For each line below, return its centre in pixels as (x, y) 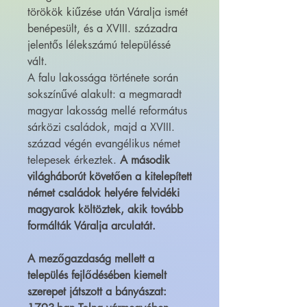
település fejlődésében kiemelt (97, 275)
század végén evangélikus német (104, 144)
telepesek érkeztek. (74, 160)
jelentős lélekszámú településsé (99, 45)
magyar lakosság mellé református (107, 111)
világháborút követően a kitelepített (110, 177)
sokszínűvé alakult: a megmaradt (105, 95)
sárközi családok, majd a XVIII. (101, 127)
